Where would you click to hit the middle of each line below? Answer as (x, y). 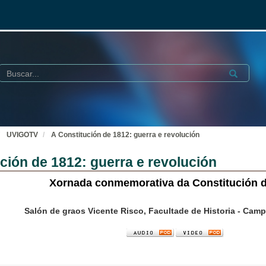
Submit (239, 72)
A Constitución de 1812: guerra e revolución (125, 135)
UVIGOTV (22, 135)
